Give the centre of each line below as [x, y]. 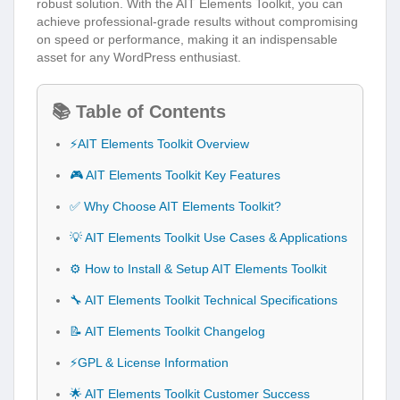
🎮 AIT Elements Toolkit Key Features [175, 175]
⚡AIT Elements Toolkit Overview [159, 144]
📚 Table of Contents [139, 112]
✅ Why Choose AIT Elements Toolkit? [175, 207]
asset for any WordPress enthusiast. [139, 58]
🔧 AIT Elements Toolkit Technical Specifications [204, 300]
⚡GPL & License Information [149, 363]
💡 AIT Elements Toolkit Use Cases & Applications [208, 238]
